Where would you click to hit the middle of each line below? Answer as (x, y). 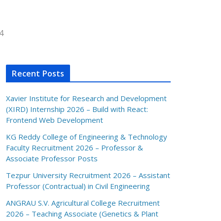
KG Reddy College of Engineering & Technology (87, 137)
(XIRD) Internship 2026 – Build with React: (77, 109)
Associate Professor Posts (52, 158)
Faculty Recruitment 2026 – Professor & (75, 147)
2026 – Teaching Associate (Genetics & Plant (82, 214)
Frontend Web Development (55, 120)
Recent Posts (38, 74)
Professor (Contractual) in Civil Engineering (78, 186)
